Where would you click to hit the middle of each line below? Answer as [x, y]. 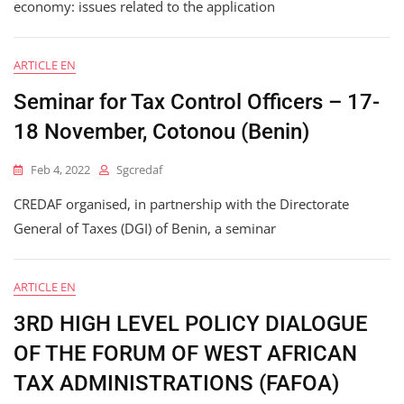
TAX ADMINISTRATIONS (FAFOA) [176, 384]
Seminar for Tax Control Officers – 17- [197, 102]
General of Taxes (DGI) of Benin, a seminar [145, 229]
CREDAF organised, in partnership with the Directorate [181, 204]
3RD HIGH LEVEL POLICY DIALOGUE [191, 324]
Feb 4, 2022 [60, 170]
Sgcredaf [139, 170]
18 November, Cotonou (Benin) [161, 132]
